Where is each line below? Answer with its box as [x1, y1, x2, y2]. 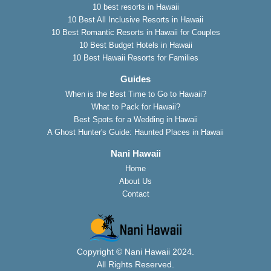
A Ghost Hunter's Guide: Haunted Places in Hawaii [47, 128, 224, 137]
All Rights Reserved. [97, 259, 174, 269]
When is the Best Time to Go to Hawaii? [65, 90, 206, 99]
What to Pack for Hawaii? [91, 102, 180, 112]
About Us [119, 177, 152, 186]
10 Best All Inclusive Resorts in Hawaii [68, 15, 203, 25]
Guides [120, 74, 151, 85]
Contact [122, 189, 149, 199]
